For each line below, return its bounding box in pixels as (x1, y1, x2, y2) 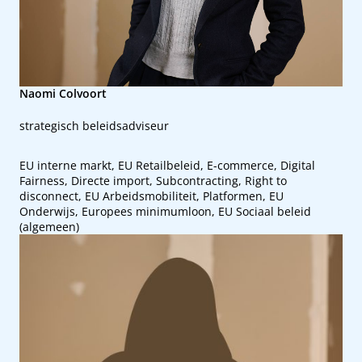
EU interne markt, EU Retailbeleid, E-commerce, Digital (19, 158, 315, 173)
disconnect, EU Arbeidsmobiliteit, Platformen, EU (19, 188, 284, 204)
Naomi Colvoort (19, 86, 107, 101)
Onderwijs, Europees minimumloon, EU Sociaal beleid (19, 204, 311, 219)
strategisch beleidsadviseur (19, 118, 169, 133)
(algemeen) (19, 219, 79, 234)
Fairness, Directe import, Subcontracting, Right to (19, 173, 287, 188)
